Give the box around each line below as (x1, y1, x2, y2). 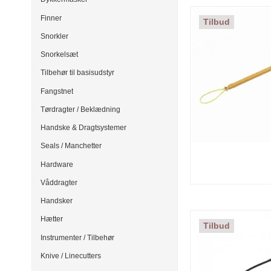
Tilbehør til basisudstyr (41, 68, 114, 77)
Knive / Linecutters (41, 251, 101, 260)
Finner (41, 13, 62, 22)
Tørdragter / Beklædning (41, 105, 120, 114)
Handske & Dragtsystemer (41, 123, 126, 132)
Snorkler (41, 31, 68, 41)
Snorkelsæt (41, 50, 78, 59)
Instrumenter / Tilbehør (41, 233, 114, 242)
